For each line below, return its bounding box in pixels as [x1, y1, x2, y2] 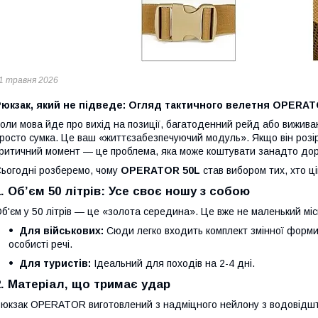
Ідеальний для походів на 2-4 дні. [91, 258, 255, 269]
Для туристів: [19, 258, 91, 269]
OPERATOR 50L [121, 165, 200, 176]
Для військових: [19, 225, 104, 236]
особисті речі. [9, 238, 72, 250]
